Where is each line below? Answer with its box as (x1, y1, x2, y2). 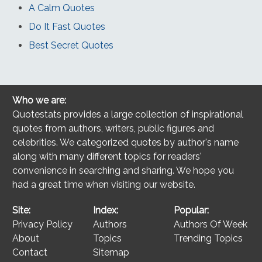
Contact (12, 247, 48, 258)
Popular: (173, 205, 209, 216)
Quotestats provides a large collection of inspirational (12, 109, 244, 120)
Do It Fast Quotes (28, 21, 105, 33)
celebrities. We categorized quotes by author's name (12, 137, 239, 149)
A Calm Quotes (28, 2, 95, 14)
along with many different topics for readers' (12, 151, 202, 163)
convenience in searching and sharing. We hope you (12, 165, 235, 177)
